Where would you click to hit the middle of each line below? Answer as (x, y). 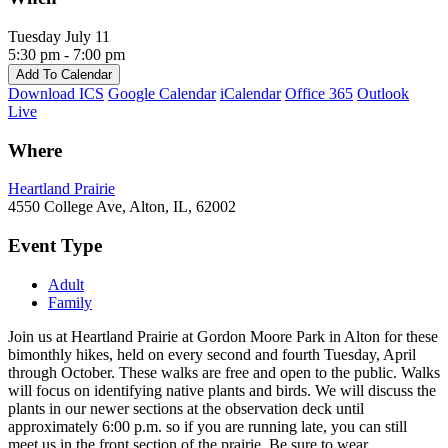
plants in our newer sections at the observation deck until (186, 408)
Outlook (383, 93)
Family (70, 302)
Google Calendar (162, 93)
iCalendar (250, 93)
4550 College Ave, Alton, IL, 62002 (122, 207)
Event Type (55, 246)
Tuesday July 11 (67, 36)
